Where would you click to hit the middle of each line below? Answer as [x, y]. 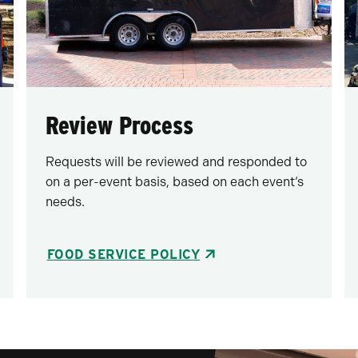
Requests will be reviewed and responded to [176, 161]
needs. [65, 201]
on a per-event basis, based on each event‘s [174, 181]
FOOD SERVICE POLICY [123, 254]
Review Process [119, 125]
